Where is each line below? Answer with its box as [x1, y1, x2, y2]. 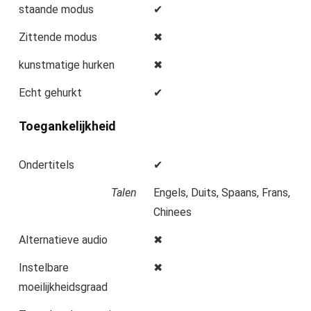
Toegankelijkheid [19, 119, 116, 134]
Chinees [153, 205, 192, 219]
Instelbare [19, 261, 69, 275]
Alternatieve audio [19, 233, 108, 247]
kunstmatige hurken [19, 58, 115, 72]
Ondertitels [19, 158, 74, 172]
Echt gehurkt [19, 86, 82, 100]
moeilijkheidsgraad [19, 280, 108, 294]
